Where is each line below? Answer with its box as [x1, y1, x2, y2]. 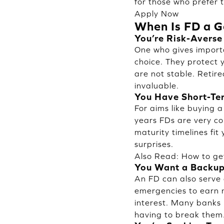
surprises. [134, 139, 173, 148]
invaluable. [134, 80, 179, 90]
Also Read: [134, 151, 181, 160]
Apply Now [134, 8, 179, 18]
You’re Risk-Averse [134, 32, 222, 43]
